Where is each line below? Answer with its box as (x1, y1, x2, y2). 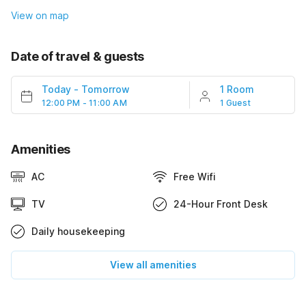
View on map (11, 10, 69, 22)
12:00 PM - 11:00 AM (42, 98, 127, 109)
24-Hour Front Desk (173, 198, 268, 210)
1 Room (219, 83, 254, 96)
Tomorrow (81, 83, 130, 96)
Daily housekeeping (31, 225, 125, 238)
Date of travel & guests (11, 49, 144, 64)
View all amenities (109, 259, 197, 271)
